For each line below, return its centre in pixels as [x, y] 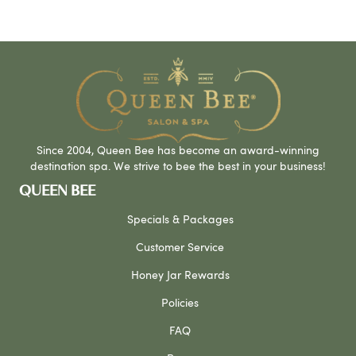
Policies [180, 303]
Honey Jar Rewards [180, 275]
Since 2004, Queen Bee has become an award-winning [178, 151]
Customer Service [180, 248]
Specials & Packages [180, 220]
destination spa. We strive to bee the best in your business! [178, 166]
